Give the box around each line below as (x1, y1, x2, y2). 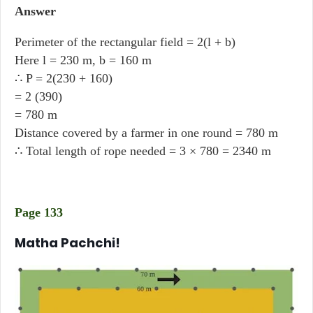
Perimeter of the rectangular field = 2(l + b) (15, 35, 235, 49)
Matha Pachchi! (15, 234, 120, 252)
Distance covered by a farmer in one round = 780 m (15, 126, 278, 140)
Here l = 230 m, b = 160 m (15, 53, 152, 67)
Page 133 (15, 205, 63, 219)
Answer (15, 4, 56, 18)
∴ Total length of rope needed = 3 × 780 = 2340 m (15, 144, 271, 158)
